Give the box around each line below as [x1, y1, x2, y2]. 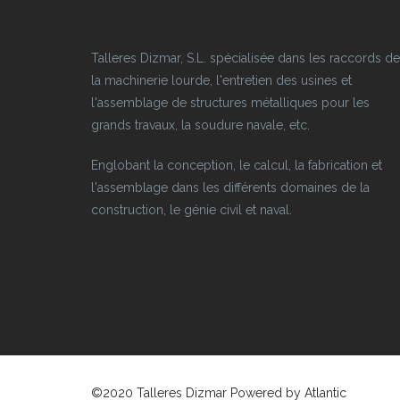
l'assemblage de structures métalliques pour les [91, 96, 370, 111]
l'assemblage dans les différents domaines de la [91, 180, 370, 196]
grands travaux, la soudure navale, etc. [91, 118, 310, 133]
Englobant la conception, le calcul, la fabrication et [91, 158, 382, 173]
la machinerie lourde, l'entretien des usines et [91, 73, 352, 88]
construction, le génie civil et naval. [91, 203, 292, 218]
